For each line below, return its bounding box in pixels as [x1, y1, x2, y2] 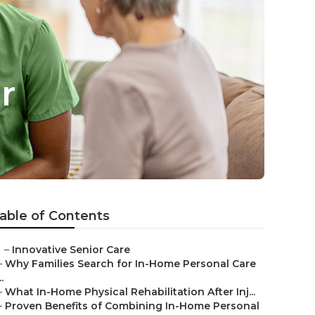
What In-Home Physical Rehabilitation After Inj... [5, 285, 255, 298]
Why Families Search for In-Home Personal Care [5, 257, 256, 270]
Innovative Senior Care [12, 243, 130, 256]
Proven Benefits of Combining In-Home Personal [5, 300, 259, 312]
